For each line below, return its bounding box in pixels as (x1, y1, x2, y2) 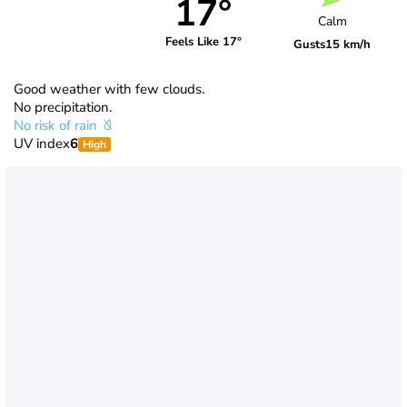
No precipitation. (14, 97, 112, 116)
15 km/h (325, 36, 372, 54)
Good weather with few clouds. (14, 79, 204, 98)
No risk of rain (14, 115, 101, 134)
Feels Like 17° (164, 34, 242, 51)
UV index (14, 134, 70, 153)
